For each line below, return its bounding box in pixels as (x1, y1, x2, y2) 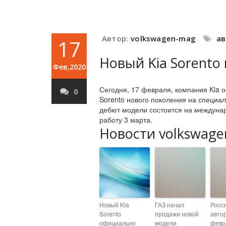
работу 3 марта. (99, 115, 152, 125)
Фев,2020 (52, 62, 86, 72)
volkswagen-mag (131, 33, 196, 43)
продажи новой (155, 209, 199, 218)
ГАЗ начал (155, 200, 184, 209)
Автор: (102, 33, 129, 43)
